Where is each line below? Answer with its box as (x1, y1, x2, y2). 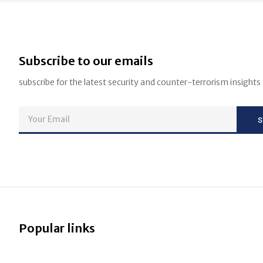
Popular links (19, 220, 95, 235)
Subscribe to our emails (19, 53, 153, 69)
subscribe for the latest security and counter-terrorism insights (19, 77, 261, 88)
